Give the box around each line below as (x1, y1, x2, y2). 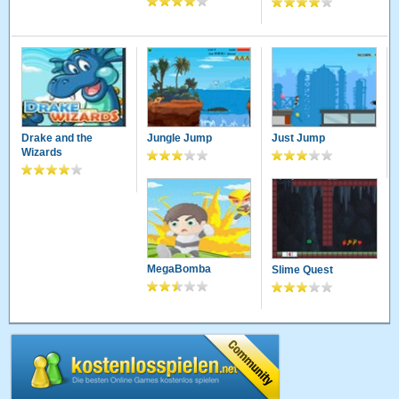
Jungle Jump (146, 132, 212, 145)
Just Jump (272, 132, 326, 145)
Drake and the (21, 132, 94, 145)
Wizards (21, 146, 63, 159)
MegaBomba (146, 263, 211, 276)
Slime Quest (272, 263, 334, 276)
